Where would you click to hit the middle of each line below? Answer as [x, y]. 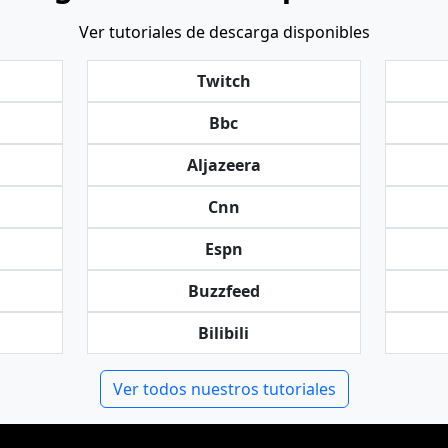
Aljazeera [223, 165]
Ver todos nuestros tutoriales [224, 389]
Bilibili [224, 333]
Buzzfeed [223, 291]
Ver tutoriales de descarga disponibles [224, 32]
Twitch [223, 81]
